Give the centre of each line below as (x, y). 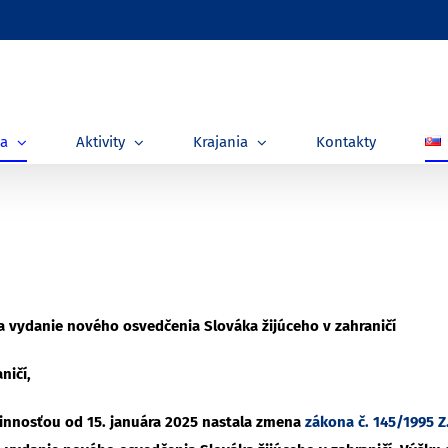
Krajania (220, 142)
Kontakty (346, 142)
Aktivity (100, 142)
